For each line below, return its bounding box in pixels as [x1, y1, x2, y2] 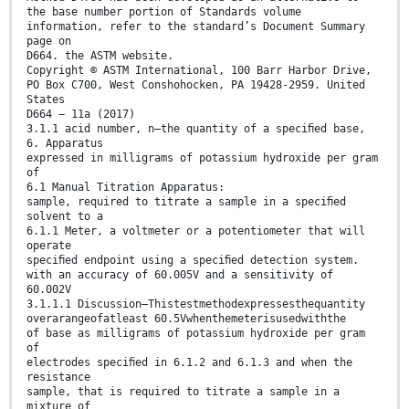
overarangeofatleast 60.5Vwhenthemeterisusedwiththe [26, 312, 346, 326]
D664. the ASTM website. [26, 49, 173, 63]
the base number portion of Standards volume [26, 5, 301, 19]
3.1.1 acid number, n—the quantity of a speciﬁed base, [26, 122, 365, 136]
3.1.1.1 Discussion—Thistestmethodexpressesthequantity [26, 298, 365, 311]
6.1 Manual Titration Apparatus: [26, 181, 225, 194]
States [26, 93, 65, 107]
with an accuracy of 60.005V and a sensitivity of [26, 268, 333, 282]
